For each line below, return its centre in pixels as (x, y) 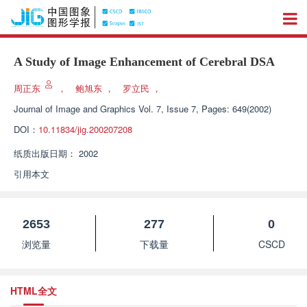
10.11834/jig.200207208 (85, 129)
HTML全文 (34, 291)
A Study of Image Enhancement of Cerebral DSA (144, 62)
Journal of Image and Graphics (75, 109)
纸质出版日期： (45, 153)
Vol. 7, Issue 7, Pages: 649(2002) (205, 109)
